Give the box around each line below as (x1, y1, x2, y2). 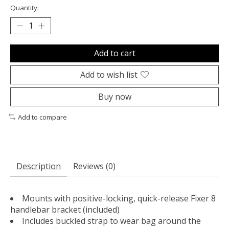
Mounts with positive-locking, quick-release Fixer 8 (22, 193, 216, 204)
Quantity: (10, 3, 39, 12)
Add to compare (17, 112, 67, 122)
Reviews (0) (73, 161, 116, 172)
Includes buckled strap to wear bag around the (22, 215, 201, 227)
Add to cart (94, 47, 135, 59)
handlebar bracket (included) (10, 204, 120, 216)
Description (16, 161, 61, 172)
